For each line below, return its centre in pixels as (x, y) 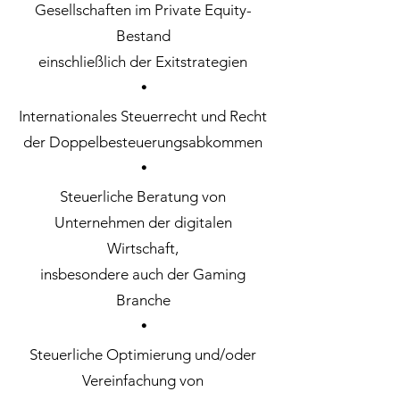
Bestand (143, 36)
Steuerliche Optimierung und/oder (143, 354)
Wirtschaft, (143, 248)
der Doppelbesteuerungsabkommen (143, 142)
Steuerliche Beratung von (143, 196)
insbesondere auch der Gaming (143, 274)
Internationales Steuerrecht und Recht (143, 116)
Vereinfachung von (143, 380)
